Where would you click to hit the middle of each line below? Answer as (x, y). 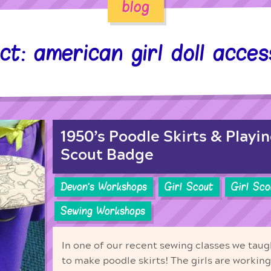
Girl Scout (189, 187)
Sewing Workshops (103, 211)
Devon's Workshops (104, 187)
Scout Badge (107, 155)
